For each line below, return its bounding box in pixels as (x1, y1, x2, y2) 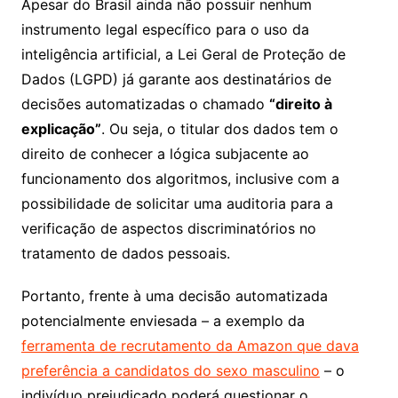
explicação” (20, 120, 101, 139)
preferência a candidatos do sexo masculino (20, 362, 320, 380)
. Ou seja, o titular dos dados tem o (100, 120, 338, 139)
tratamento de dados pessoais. (20, 244, 230, 263)
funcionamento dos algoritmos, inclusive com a (20, 170, 339, 188)
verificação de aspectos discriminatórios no (20, 219, 316, 238)
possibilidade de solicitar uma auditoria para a (20, 195, 333, 213)
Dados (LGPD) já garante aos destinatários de (20, 70, 331, 89)
